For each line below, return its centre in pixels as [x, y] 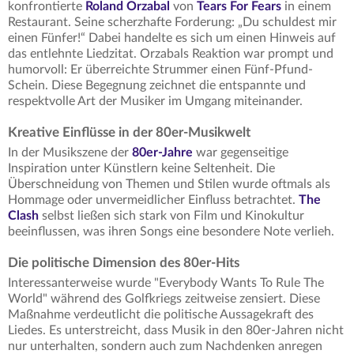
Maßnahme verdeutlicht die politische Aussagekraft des [161, 314]
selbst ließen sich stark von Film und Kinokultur [171, 215]
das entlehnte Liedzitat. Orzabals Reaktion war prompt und [171, 53]
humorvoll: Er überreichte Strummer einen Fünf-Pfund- [160, 69]
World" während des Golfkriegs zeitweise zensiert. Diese [164, 298]
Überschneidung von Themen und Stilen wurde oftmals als [169, 184]
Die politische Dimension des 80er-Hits [124, 262]
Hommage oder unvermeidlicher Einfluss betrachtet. [153, 200]
